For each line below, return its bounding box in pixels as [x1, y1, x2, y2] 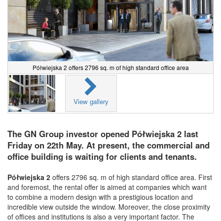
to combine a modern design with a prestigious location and [7, 192, 193, 202]
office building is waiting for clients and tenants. [7, 150, 197, 163]
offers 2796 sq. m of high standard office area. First [50, 172, 212, 183]
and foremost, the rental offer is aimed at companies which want [7, 182, 207, 192]
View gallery [74, 97, 109, 107]
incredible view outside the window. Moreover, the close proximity [7, 202, 210, 212]
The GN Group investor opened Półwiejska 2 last [7, 128, 198, 140]
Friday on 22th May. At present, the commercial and [7, 139, 210, 151]
